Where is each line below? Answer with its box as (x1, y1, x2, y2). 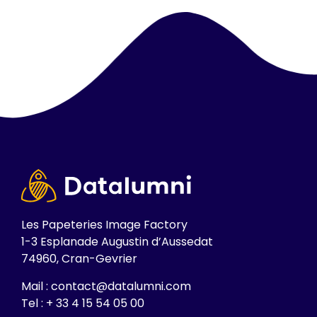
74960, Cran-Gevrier (21, 250, 137, 267)
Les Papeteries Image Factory (21, 217, 188, 234)
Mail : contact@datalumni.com (21, 277, 191, 294)
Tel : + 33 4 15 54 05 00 (21, 294, 144, 311)
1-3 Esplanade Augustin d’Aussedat (21, 234, 213, 250)
